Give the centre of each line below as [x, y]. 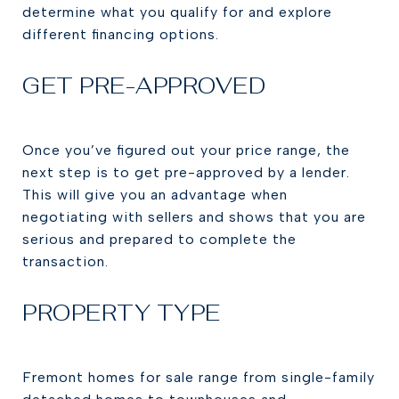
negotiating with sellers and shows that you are [194, 217]
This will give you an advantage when [155, 195]
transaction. [65, 261]
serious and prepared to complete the [159, 239]
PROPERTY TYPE [122, 313]
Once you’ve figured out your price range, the [186, 150]
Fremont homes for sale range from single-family [199, 377]
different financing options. [121, 34]
